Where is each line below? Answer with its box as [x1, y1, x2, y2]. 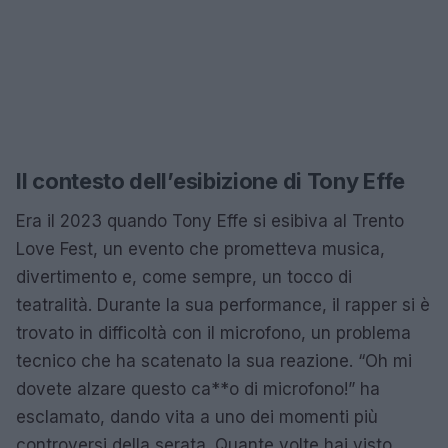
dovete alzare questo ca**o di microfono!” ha [16, 378, 380, 399]
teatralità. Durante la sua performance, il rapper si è [16, 294, 430, 315]
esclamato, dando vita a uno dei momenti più [16, 406, 378, 427]
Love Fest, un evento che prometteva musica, [16, 238, 385, 259]
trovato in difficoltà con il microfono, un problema [16, 322, 411, 343]
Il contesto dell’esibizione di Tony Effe [16, 167, 405, 194]
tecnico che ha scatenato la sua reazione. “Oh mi [16, 350, 412, 371]
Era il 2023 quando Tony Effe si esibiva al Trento [16, 210, 404, 231]
